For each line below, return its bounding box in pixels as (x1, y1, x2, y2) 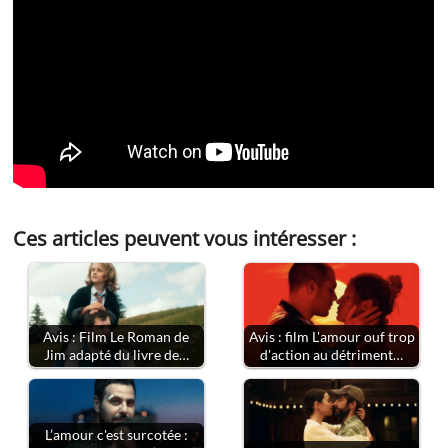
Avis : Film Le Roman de (43, 328, 190, 345)
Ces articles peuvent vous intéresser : (13, 224, 357, 252)
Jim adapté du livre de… (43, 346, 189, 363)
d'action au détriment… (260, 346, 404, 363)
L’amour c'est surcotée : (44, 426, 188, 443)
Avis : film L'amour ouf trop (248, 328, 415, 345)
